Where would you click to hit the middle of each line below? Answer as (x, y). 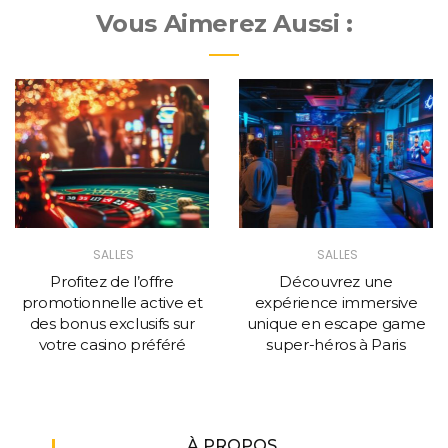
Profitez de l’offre (112, 281)
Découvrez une (336, 281)
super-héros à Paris (336, 344)
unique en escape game (336, 323)
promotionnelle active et (112, 302)
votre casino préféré (112, 344)
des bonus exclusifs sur (112, 323)
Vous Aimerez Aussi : (224, 24)
